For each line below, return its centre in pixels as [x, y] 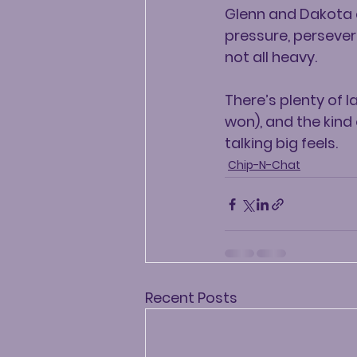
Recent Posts [191, 298]
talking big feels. [281, 143]
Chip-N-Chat [264, 165]
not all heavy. [271, 57]
